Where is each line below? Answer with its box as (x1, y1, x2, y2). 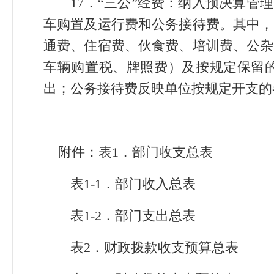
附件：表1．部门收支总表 (43, 144, 213, 160)
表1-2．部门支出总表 (43, 208, 196, 223)
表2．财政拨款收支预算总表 (43, 240, 239, 255)
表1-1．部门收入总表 (43, 176, 196, 191)
